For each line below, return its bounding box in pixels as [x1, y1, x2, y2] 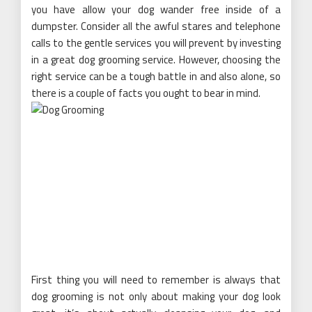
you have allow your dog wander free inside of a [31, 1, 281, 17]
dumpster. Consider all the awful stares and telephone [31, 18, 281, 34]
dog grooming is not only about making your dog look [31, 288, 281, 304]
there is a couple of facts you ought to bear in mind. [31, 85, 260, 101]
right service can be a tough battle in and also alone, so [31, 68, 281, 84]
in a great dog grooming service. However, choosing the [31, 52, 281, 68]
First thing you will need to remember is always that [31, 272, 281, 288]
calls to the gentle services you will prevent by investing [31, 35, 281, 51]
